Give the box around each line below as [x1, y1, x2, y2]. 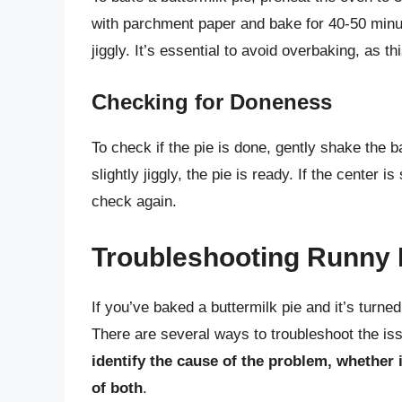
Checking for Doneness [92, 90, 332, 115]
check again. [92, 193, 177, 211]
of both [92, 379, 143, 397]
